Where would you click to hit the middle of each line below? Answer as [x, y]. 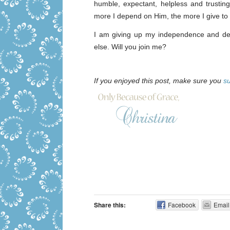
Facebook [182, 204]
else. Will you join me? [130, 46]
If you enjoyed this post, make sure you [159, 80]
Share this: [110, 205]
